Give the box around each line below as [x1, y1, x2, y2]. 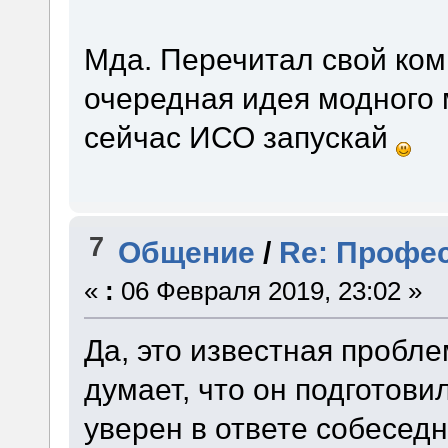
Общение [118, 235, 256, 270]
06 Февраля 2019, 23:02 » [113, 277, 422, 306]
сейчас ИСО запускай [83, 119, 396, 154]
